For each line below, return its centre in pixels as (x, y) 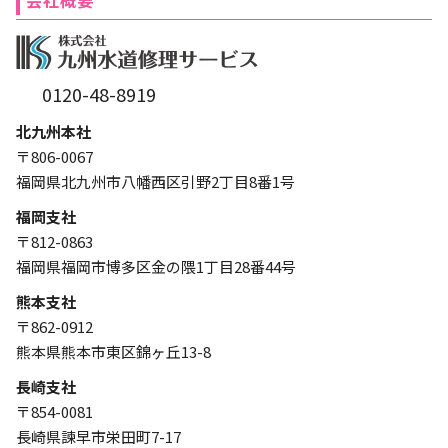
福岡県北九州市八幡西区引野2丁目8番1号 (155, 182)
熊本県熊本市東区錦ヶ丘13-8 (113, 352)
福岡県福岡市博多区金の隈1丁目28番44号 (156, 267)
